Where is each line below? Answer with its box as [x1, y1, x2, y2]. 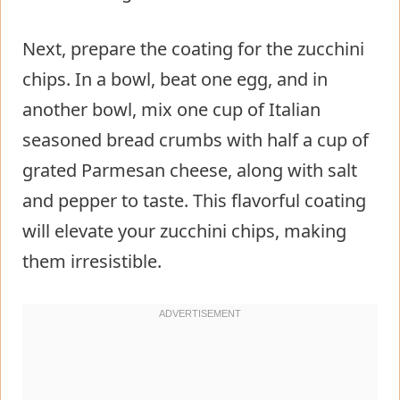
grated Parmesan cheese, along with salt [22, 157, 357, 182]
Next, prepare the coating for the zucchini [22, 36, 364, 61]
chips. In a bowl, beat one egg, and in [22, 66, 328, 91]
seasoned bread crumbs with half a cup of [22, 127, 369, 152]
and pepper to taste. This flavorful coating [22, 187, 366, 212]
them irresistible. [22, 248, 162, 273]
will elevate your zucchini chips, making [22, 218, 346, 243]
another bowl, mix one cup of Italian [22, 96, 321, 121]
